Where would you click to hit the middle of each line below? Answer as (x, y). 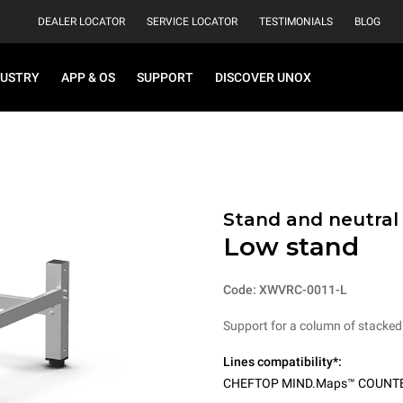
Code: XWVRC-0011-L (285, 289)
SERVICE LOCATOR (192, 22)
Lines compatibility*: (282, 361)
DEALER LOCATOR (81, 22)
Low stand (291, 246)
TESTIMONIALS (296, 22)
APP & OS (88, 77)
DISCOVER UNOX (263, 77)
